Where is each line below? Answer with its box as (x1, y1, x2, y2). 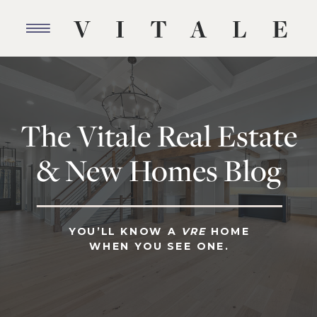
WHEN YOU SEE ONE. (89, 240, 230, 253)
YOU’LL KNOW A (68, 225, 182, 238)
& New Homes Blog (36, 151, 282, 190)
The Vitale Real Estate (20, 116, 298, 156)
